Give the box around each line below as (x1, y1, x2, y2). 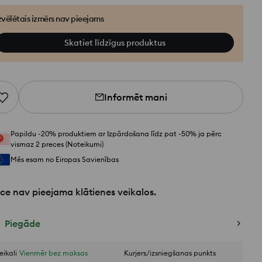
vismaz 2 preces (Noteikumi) (11, 140, 104, 149)
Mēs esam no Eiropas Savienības (11, 155, 119, 164)
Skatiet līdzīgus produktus (64, 37, 166, 48)
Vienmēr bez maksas (19, 249, 88, 257)
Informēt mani (104, 91, 167, 103)
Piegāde (5, 218, 40, 229)
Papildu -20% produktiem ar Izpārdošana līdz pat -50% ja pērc (11, 129, 222, 138)
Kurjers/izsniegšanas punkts (124, 249, 216, 257)
